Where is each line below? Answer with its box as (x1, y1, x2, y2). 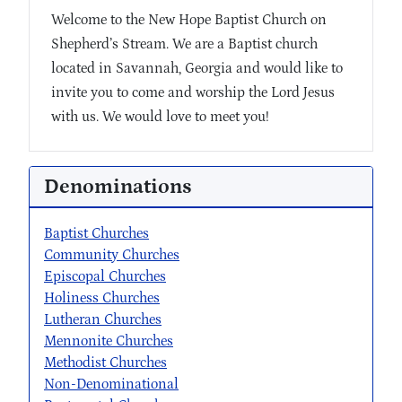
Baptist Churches (44, 225, 149, 242)
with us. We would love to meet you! (51, 109, 269, 126)
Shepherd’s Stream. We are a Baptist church (51, 36, 318, 53)
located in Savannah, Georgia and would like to (51, 60, 343, 77)
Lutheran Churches (44, 311, 162, 328)
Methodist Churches (44, 354, 167, 371)
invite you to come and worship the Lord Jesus (51, 84, 335, 101)
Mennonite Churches (44, 333, 173, 350)
